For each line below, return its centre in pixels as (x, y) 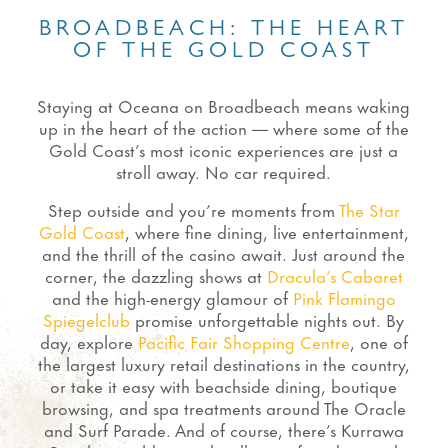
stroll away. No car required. (224, 171)
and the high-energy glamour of (172, 297)
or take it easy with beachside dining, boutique (224, 385)
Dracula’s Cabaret (334, 275)
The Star (369, 209)
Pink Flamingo (344, 297)
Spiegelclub (87, 319)
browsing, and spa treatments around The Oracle (223, 407)
